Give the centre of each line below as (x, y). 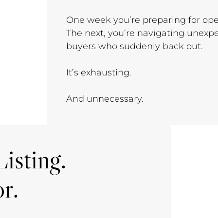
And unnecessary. (105, 99)
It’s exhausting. (99, 73)
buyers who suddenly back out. (135, 46)
